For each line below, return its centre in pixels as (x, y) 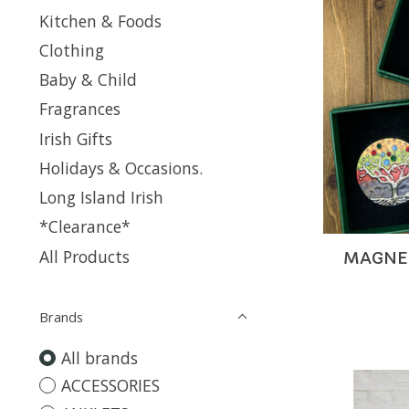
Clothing (72, 50)
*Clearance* (85, 227)
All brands (99, 357)
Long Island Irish (101, 197)
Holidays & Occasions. (121, 168)
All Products (84, 256)
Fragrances (80, 109)
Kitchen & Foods (100, 21)
